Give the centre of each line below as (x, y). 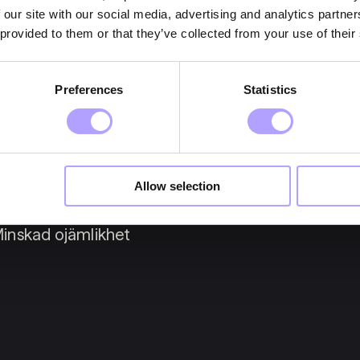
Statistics (270, 89)
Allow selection (178, 186)
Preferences (89, 89)
